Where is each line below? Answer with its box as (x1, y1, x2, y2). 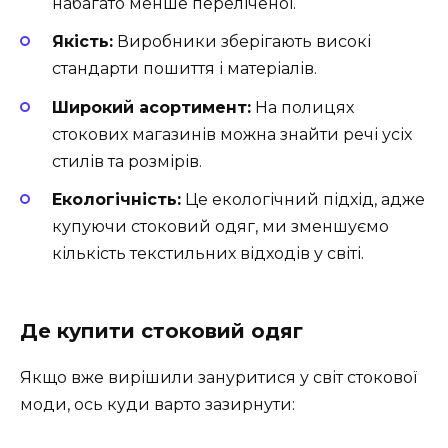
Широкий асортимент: (52, 97, 251, 117)
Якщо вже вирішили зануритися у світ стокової (20, 368, 417, 388)
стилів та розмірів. (52, 151, 202, 171)
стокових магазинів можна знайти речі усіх (52, 124, 412, 144)
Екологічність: (52, 189, 181, 209)
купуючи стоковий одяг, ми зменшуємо (52, 216, 389, 236)
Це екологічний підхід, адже (181, 189, 425, 209)
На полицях (251, 97, 354, 117)
